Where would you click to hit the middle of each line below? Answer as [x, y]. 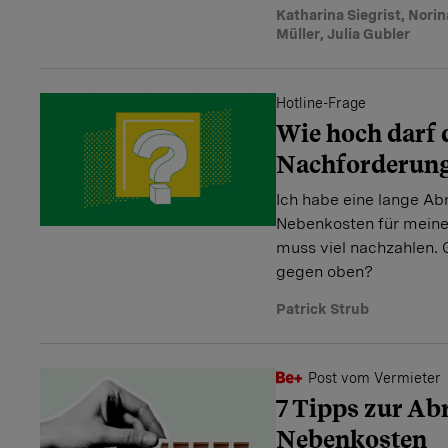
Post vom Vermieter [374, 378]
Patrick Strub [322, 309]
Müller [298, 34]
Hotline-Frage [321, 103]
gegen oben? [324, 271]
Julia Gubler [368, 34]
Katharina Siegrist [338, 15]
